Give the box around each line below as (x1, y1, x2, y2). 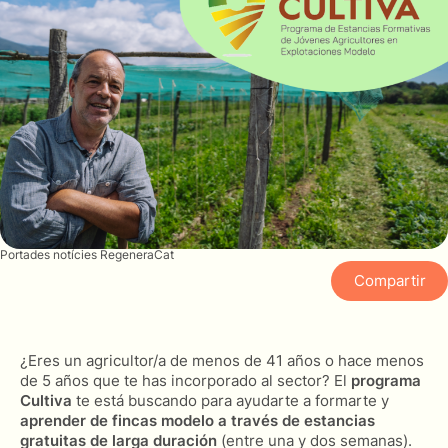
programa (351, 370, 421, 390)
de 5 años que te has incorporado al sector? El (20, 370, 351, 390)
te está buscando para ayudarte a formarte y (72, 390, 389, 410)
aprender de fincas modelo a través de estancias (20, 410, 375, 430)
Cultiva (20, 390, 72, 410)
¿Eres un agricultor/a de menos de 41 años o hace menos (20, 350, 424, 370)
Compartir (353, 270, 426, 290)
